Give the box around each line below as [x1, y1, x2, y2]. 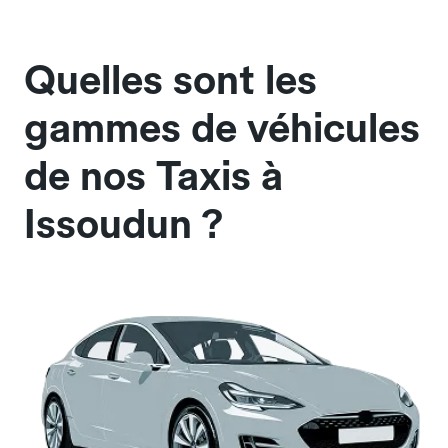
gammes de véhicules [24, 104, 420, 153]
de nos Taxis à [24, 152, 283, 201]
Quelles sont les [24, 56, 317, 105]
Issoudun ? [24, 200, 223, 249]
